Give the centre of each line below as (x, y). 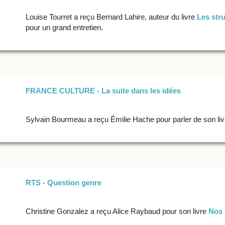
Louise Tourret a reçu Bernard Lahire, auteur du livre (111, 17)
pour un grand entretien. (65, 28)
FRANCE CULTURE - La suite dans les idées (103, 91)
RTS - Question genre (63, 183)
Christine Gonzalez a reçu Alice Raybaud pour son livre (117, 211)
